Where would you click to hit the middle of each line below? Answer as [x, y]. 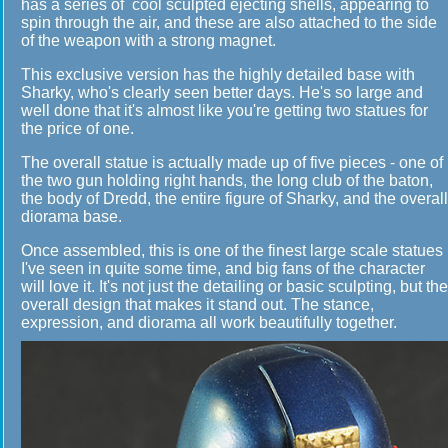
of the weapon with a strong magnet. [148, 40]
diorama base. [71, 216]
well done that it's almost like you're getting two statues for [224, 110]
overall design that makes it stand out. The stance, [197, 304]
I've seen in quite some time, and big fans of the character [223, 268]
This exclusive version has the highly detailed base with [218, 74]
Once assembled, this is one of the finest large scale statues [232, 250]
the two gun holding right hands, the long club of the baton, [227, 180]
